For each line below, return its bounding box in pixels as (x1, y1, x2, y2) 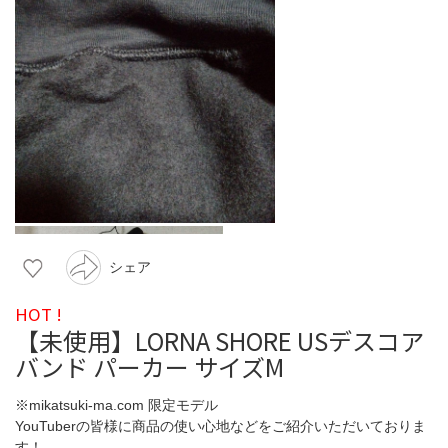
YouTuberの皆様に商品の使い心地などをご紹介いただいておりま (15, 417, 426, 434)
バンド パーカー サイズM (15, 348, 284, 384)
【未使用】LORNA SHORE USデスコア (15, 322, 424, 358)
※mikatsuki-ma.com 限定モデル (15, 396, 218, 413)
